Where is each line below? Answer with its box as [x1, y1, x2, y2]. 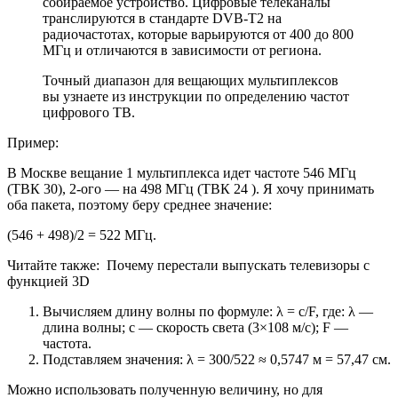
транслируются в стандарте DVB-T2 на [43, 11, 282, 27]
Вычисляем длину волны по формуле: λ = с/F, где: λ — [43, 304, 373, 320]
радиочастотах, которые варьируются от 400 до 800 [43, 27, 354, 43]
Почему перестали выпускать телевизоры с [107, 258, 370, 274]
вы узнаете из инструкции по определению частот [43, 89, 349, 105]
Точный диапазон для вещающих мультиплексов [43, 73, 338, 89]
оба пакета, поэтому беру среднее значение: [7, 197, 272, 213]
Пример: [7, 135, 59, 151]
